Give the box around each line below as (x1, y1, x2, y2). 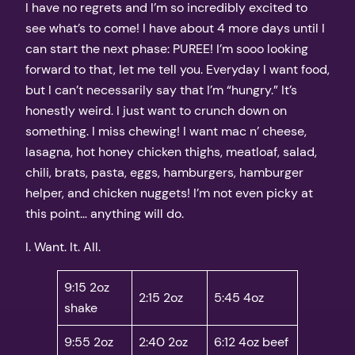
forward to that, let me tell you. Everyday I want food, (25, 60, 330, 78)
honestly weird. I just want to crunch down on (25, 101, 287, 119)
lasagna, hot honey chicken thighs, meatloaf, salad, (25, 143, 317, 160)
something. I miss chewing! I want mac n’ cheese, (25, 122, 307, 139)
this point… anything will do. (25, 204, 184, 222)
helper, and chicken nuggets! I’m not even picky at (25, 184, 313, 201)
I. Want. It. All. (25, 238, 101, 255)
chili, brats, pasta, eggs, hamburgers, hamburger (25, 163, 303, 181)
